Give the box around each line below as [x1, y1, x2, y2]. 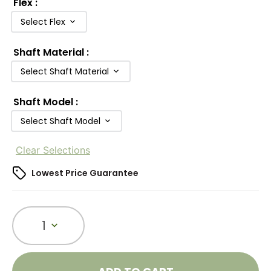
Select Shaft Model [21, 115, 100, 128]
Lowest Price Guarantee [31, 167, 139, 180]
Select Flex [21, 16, 65, 28]
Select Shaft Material [21, 65, 109, 78]
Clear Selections [16, 144, 90, 157]
